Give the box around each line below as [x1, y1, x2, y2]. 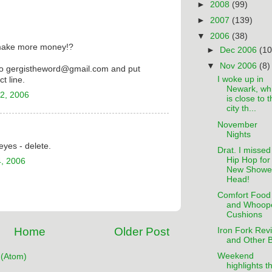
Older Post [114, 225, 169, 238]
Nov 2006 [220, 61, 260, 70]
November [217, 120, 257, 129]
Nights [226, 129, 251, 139]
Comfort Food [217, 190, 271, 200]
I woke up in [217, 75, 263, 84]
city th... [226, 104, 256, 114]
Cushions [226, 209, 262, 219]
